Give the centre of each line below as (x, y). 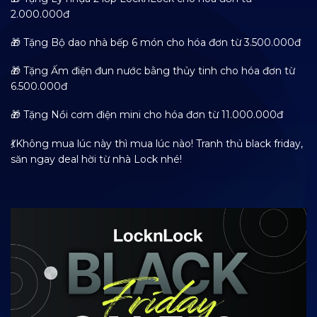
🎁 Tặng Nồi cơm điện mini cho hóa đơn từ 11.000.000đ (147, 115)
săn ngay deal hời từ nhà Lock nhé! (96, 159)
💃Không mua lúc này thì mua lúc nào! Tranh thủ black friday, (157, 143)
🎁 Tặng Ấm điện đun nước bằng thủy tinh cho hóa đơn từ (153, 71)
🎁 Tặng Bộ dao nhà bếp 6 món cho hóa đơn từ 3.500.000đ (156, 43)
